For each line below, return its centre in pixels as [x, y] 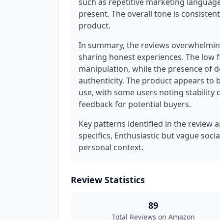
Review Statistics [108, 180]
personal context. [111, 147]
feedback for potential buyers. [135, 104]
